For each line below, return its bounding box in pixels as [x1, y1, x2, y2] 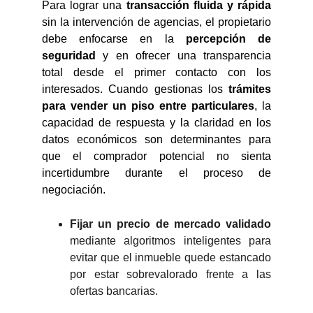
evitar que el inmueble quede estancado [70, 252, 271, 263]
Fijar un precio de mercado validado [70, 218, 271, 230]
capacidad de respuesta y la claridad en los [42, 117, 271, 129]
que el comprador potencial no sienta [42, 150, 271, 162]
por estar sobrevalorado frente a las [70, 268, 271, 280]
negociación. [42, 184, 105, 196]
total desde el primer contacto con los [42, 66, 271, 78]
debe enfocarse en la [42, 33, 174, 45]
